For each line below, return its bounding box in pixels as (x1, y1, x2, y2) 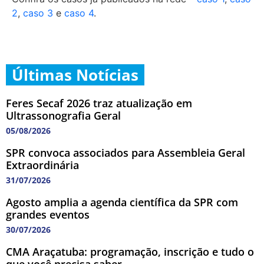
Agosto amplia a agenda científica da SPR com (6, 194, 238, 209)
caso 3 (23, 6, 53, 19)
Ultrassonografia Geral (6, 108, 121, 123)
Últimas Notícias (12, 64, 138, 85)
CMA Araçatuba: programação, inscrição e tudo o (6, 244, 254, 259)
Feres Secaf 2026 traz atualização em (6, 95, 192, 110)
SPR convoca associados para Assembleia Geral (6, 145, 245, 160)
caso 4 (64, 6, 94, 19)
